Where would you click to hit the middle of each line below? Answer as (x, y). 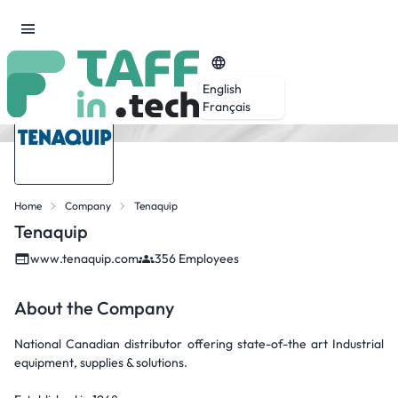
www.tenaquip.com (84, 259)
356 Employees (197, 259)
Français (227, 106)
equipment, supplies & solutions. (101, 362)
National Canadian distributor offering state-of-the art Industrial (199, 344)
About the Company (94, 308)
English (222, 88)
